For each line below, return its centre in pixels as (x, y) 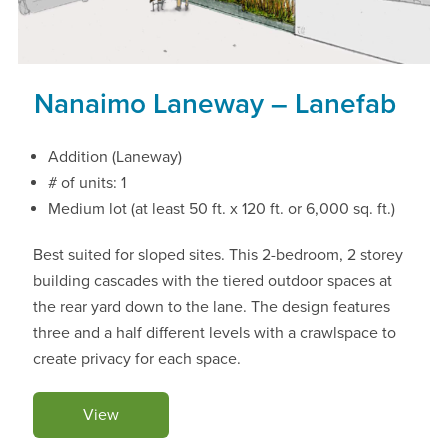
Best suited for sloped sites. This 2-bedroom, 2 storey (218, 254)
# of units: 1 (87, 182)
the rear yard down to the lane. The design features (211, 306)
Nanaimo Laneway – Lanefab (215, 103)
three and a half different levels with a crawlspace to (214, 332)
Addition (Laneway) (115, 156)
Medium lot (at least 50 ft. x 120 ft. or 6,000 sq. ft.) (221, 208)
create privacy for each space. (137, 358)
